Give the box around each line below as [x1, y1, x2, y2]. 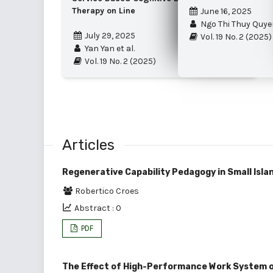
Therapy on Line [72, 5, 135, 16]
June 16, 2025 [200, 5, 252, 16]
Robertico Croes [75, 185, 139, 196]
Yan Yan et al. [83, 43, 135, 54]
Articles [62, 136, 115, 154]
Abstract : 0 [74, 202, 121, 213]
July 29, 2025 [85, 30, 135, 41]
